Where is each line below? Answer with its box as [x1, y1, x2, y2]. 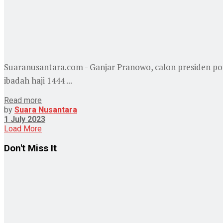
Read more [4, 96, 42, 106]
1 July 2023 [4, 114, 45, 124]
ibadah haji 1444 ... [4, 75, 72, 87]
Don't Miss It [4, 142, 57, 154]
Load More [4, 124, 42, 134]
